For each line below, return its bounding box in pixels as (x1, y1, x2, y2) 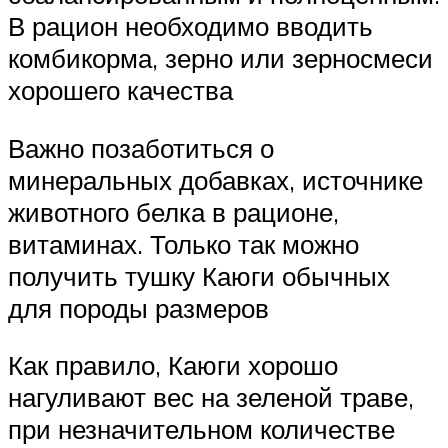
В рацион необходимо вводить (8, 9, 373, 42)
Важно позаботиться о (8, 131, 274, 164)
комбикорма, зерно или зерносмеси (8, 41, 433, 74)
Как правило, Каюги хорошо (8, 349, 338, 382)
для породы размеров (8, 291, 269, 324)
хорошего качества (8, 73, 233, 106)
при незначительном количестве (8, 413, 395, 446)
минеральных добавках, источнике (8, 163, 423, 196)
